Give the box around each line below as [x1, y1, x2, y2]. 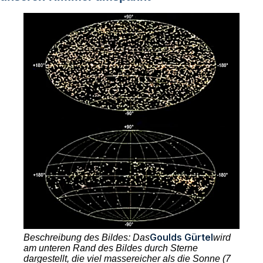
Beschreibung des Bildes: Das [23, 232, 150, 242]
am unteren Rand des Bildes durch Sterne [23, 243, 198, 253]
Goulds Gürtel [150, 231, 213, 243]
